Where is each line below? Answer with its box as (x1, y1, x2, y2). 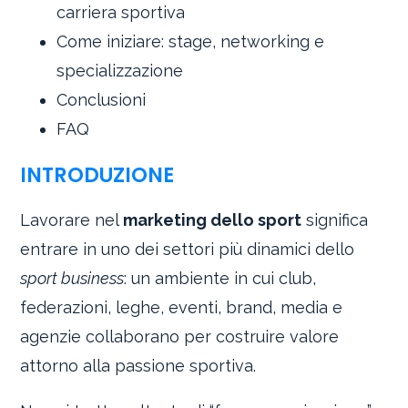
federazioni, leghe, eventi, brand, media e (20, 298, 343, 318)
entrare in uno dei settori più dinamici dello (20, 240, 355, 260)
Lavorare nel (20, 210, 124, 230)
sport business (20, 269, 125, 289)
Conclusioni (56, 89, 147, 109)
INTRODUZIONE (20, 160, 175, 190)
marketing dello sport (123, 210, 302, 230)
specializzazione (56, 60, 184, 80)
